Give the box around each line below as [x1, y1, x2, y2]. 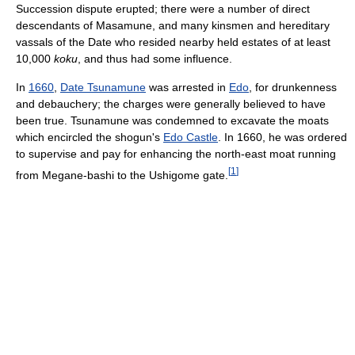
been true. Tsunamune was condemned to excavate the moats [16, 114, 329, 128]
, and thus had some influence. [78, 52, 232, 66]
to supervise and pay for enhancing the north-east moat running [16, 147, 336, 161]
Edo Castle [163, 131, 218, 144]
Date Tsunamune [60, 81, 146, 94]
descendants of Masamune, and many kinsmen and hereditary [16, 19, 330, 32]
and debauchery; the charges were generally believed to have [16, 97, 326, 111]
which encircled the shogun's [16, 131, 163, 144]
